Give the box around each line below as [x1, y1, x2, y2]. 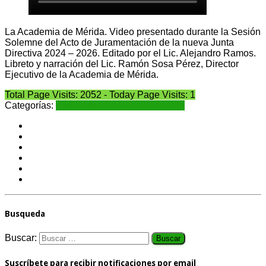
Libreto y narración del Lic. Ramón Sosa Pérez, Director [5, 58, 239, 69]
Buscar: [5, 232, 37, 243]
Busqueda [5, 208, 45, 219]
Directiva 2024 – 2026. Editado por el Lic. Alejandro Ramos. [5, 47, 256, 58]
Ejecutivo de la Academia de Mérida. [5, 69, 159, 80]
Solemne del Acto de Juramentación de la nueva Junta [5, 37, 234, 47]
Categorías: [5, 100, 56, 110]
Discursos [56, 100, 98, 110]
